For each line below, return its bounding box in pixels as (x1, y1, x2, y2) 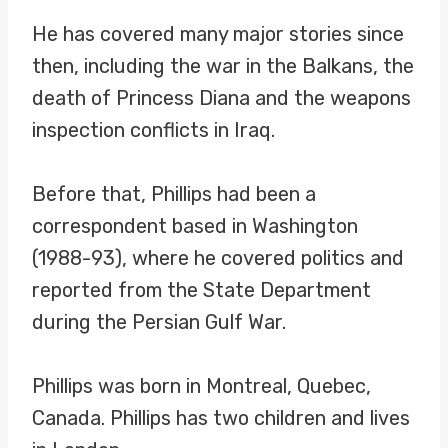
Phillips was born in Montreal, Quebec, (32, 374, 371, 398)
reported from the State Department (32, 278, 371, 302)
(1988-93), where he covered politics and (32, 246, 404, 270)
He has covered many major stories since (32, 22, 404, 46)
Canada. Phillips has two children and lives (32, 406, 410, 430)
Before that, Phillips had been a (32, 182, 316, 206)
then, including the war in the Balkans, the (32, 54, 414, 78)
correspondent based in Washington (32, 214, 358, 238)
